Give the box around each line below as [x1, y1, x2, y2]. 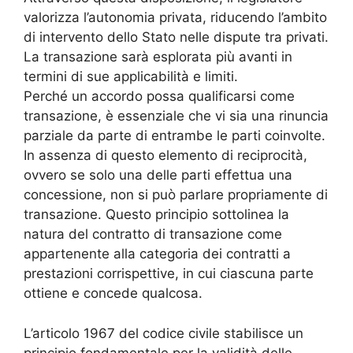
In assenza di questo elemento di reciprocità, [24, 147, 307, 164]
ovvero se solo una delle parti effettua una [24, 167, 292, 184]
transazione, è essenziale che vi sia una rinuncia [24, 108, 329, 124]
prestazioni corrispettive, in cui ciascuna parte [24, 266, 314, 282]
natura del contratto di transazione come [24, 226, 282, 243]
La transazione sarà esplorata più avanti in [24, 49, 292, 65]
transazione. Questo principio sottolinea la [24, 206, 289, 223]
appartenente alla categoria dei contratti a [24, 246, 291, 262]
